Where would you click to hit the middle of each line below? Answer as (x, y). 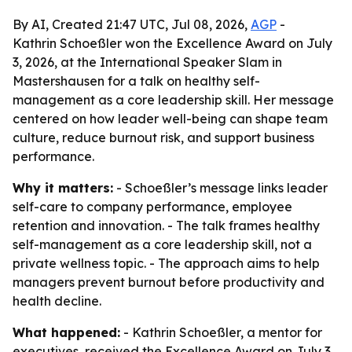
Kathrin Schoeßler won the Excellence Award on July (172, 43)
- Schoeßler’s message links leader (220, 188)
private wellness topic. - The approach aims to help (166, 263)
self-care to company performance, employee (152, 207)
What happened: (66, 332)
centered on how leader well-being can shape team (170, 119)
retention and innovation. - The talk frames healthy (166, 225)
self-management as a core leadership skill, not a (162, 244)
